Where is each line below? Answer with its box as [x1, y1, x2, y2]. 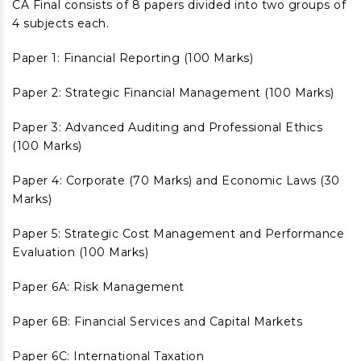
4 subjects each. [12, 16, 109, 31]
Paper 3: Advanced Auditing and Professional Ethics [12, 120, 322, 135]
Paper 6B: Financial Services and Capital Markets [12, 314, 302, 329]
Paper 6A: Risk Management [12, 280, 185, 294]
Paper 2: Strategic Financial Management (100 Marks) [12, 85, 334, 100]
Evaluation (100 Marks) [12, 245, 148, 259]
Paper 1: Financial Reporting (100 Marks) [12, 51, 253, 65]
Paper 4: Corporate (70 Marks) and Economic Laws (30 [12, 173, 340, 188]
